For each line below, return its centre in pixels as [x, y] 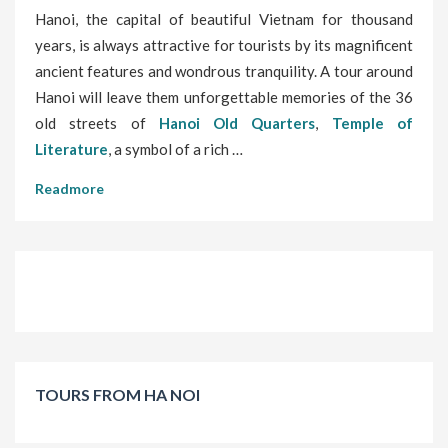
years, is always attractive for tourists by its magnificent [224, 45]
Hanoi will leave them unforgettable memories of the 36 [224, 97]
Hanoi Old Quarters [237, 123]
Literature [71, 149]
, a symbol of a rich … [175, 149]
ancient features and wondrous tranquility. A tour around [224, 71]
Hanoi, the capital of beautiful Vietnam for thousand [224, 19]
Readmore [69, 189]
